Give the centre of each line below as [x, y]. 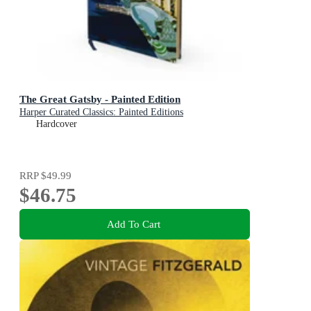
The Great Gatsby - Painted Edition [100, 99]
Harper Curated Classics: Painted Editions [101, 112]
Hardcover [57, 124]
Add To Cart [133, 224]
